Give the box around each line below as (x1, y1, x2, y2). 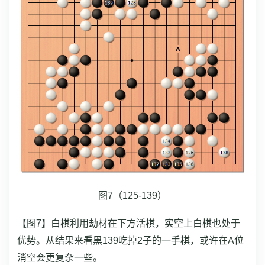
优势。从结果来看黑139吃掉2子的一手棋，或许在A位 (17, 235, 244, 245)
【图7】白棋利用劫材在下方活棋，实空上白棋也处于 (17, 218, 240, 228)
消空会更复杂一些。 (17, 252, 102, 263)
